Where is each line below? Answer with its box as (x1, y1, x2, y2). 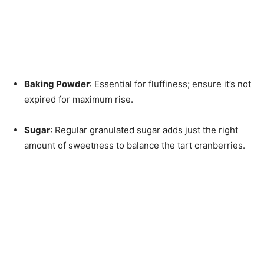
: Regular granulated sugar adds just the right (50, 124, 238, 136)
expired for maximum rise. (24, 94, 133, 105)
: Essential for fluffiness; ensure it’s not (90, 78, 251, 90)
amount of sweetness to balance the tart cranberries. (24, 140, 245, 151)
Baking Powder (24, 78, 90, 90)
